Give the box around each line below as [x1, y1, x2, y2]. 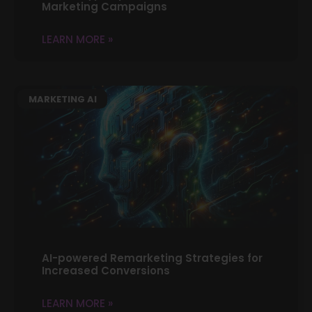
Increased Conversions [42, 263, 170, 278]
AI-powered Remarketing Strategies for [42, 250, 263, 265]
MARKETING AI [28, 92, 97, 106]
